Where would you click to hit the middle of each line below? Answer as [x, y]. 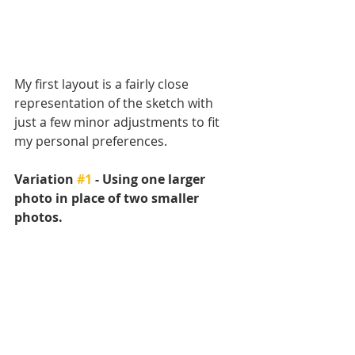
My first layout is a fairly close [103, 84]
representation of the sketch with [115, 103]
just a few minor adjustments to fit [118, 122]
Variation [46, 179]
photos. [38, 218]
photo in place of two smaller [108, 198]
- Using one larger [150, 179]
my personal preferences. [91, 141]
